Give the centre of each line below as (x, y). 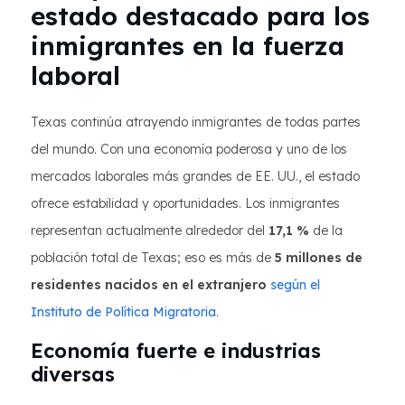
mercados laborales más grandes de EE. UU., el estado (195, 176)
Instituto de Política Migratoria (123, 312)
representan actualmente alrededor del (150, 231)
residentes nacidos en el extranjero (149, 285)
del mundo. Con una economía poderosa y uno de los (189, 149)
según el (295, 285)
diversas (73, 374)
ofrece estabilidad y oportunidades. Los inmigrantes (185, 203)
